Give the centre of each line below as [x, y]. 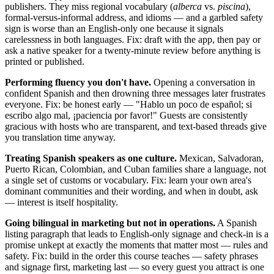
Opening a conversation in [203, 82]
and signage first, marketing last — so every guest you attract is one [135, 267]
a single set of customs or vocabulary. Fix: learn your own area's [128, 180]
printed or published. [45, 61]
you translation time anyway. [60, 137]
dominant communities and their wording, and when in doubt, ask [131, 191]
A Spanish [236, 223]
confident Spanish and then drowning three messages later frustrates [135, 93]
